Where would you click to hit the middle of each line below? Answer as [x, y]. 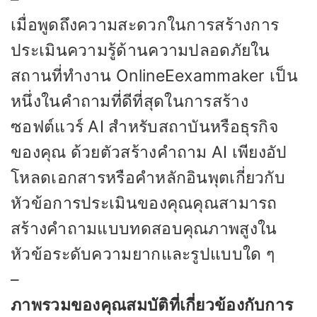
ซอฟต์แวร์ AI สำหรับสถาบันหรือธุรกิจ [145, 127]
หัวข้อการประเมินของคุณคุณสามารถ [144, 203]
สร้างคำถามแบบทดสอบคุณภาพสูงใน [144, 229]
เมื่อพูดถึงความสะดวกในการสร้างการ [145, 25]
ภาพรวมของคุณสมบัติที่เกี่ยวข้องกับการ [152, 305]
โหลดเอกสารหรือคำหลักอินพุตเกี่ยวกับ [148, 178]
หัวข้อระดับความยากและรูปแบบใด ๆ [143, 254]
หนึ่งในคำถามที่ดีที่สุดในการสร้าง [129, 102]
